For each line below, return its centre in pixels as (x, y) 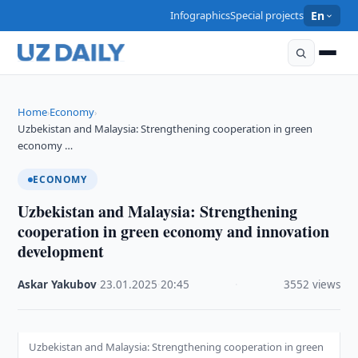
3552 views (312, 284)
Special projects (267, 15)
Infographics (201, 15)
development (61, 251)
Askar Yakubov (58, 284)
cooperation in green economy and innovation (174, 231)
